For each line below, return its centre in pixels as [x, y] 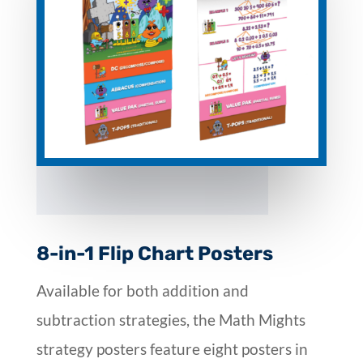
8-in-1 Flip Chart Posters [154, 253]
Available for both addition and [142, 290]
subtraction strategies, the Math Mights [171, 319]
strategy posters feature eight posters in [172, 348]
